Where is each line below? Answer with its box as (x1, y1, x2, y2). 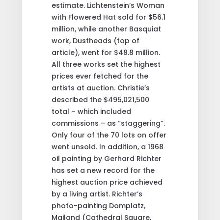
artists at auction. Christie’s (51, 82, 150, 93)
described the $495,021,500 (51, 94, 149, 105)
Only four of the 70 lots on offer (51, 130, 166, 140)
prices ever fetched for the (51, 71, 148, 81)
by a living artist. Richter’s (51, 189, 142, 199)
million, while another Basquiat (51, 24, 161, 34)
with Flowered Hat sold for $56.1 (51, 12, 165, 22)
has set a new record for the (51, 165, 155, 175)
